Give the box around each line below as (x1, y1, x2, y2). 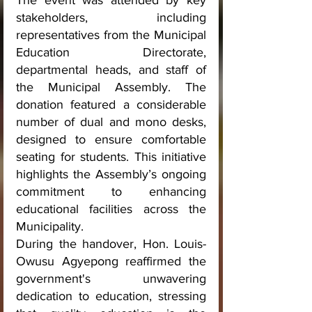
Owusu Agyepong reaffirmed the (16, 254, 206, 269)
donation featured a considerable (16, 97, 206, 112)
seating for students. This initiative (16, 150, 206, 164)
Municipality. (16, 219, 84, 234)
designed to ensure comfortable (16, 132, 206, 147)
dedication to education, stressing (16, 289, 206, 304)
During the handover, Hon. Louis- (16, 237, 206, 251)
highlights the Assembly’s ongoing (16, 167, 206, 182)
